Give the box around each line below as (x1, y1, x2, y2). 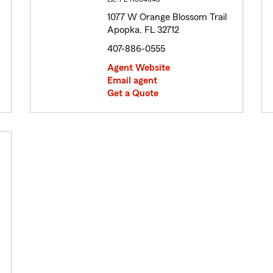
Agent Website (107, 63, 170, 73)
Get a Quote (107, 88, 158, 99)
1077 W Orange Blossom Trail (107, 12, 227, 23)
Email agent (107, 76, 157, 86)
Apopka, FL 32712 (107, 25, 179, 35)
